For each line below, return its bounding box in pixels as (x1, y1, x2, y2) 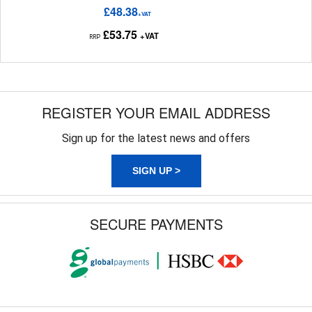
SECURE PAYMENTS (89, 214, 223, 234)
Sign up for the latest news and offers (62, 132, 250, 145)
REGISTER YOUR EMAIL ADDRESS (42, 102, 270, 123)
